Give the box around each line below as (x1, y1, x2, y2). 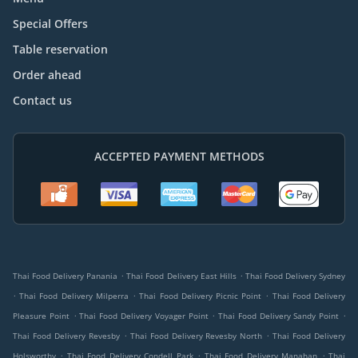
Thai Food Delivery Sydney (245, 270, 346, 282)
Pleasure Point (13, 310, 70, 322)
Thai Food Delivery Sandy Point (218, 310, 340, 322)
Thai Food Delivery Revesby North (129, 330, 263, 342)
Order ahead (13, 67, 82, 83)
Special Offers (13, 16, 88, 32)
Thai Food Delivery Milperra (19, 290, 129, 302)
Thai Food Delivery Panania (13, 270, 118, 282)
